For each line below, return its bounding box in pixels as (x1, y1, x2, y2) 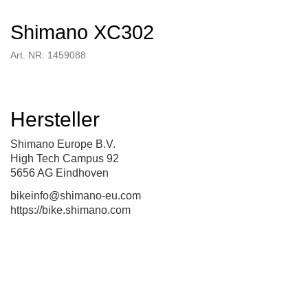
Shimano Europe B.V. (10, 138, 115, 151)
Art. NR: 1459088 (10, 50, 86, 61)
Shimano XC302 (10, 21, 154, 44)
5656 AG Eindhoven (10, 167, 109, 179)
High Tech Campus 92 (10, 153, 119, 165)
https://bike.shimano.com (10, 204, 131, 217)
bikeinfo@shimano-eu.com (10, 190, 141, 202)
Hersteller (10, 107, 100, 131)
